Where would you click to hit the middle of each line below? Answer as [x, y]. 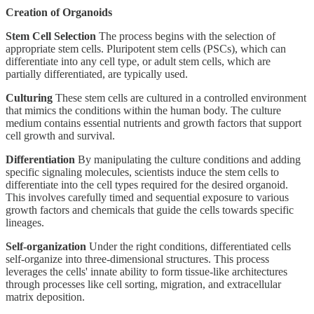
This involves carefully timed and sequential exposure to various [147, 197]
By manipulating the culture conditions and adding [188, 159]
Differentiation [40, 159]
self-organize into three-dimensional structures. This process [137, 259]
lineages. [25, 222]
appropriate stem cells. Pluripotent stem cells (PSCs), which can [146, 48]
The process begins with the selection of [186, 36]
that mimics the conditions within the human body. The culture [143, 110]
